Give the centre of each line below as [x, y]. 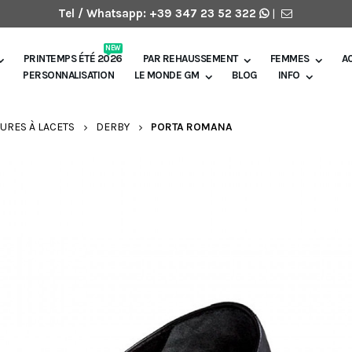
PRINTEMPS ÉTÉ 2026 [73, 59]
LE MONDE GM [167, 75]
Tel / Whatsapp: [103, 13]
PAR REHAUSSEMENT [190, 59]
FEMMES [290, 59]
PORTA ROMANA [191, 126]
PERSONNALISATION [69, 75]
